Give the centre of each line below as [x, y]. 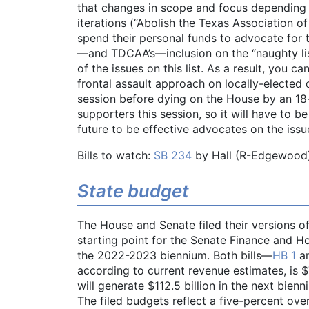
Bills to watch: [116, 156]
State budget [133, 191]
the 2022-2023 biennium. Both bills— [175, 255]
